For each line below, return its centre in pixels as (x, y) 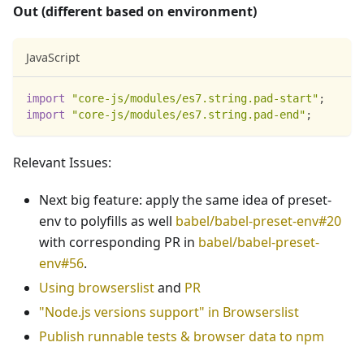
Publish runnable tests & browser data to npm (182, 336)
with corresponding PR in (119, 242)
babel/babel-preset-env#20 (258, 221)
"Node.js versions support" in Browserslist (169, 312)
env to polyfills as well (107, 221)
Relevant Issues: (62, 162)
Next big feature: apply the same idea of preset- (185, 199)
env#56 (61, 263)
